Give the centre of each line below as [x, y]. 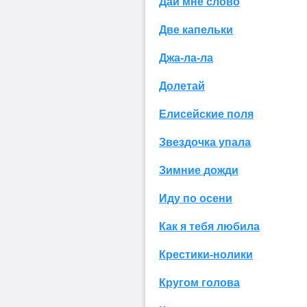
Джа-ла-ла [186, 58]
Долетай [182, 86]
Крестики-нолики [206, 254]
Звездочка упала [205, 142]
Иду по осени [196, 198]
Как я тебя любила [209, 226]
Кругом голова [199, 282]
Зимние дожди [199, 170]
